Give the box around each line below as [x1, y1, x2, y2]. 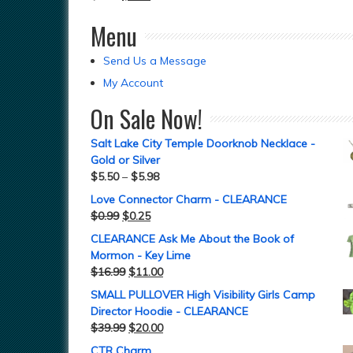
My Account [103, 76, 163, 90]
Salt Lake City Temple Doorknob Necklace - [91, 136, 315, 150]
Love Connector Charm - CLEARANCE [91, 192, 287, 206]
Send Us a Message [103, 54, 206, 68]
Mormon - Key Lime [91, 248, 191, 262]
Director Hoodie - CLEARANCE [91, 304, 248, 318]
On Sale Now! [91, 101, 203, 136]
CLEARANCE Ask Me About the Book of [91, 232, 294, 246]
